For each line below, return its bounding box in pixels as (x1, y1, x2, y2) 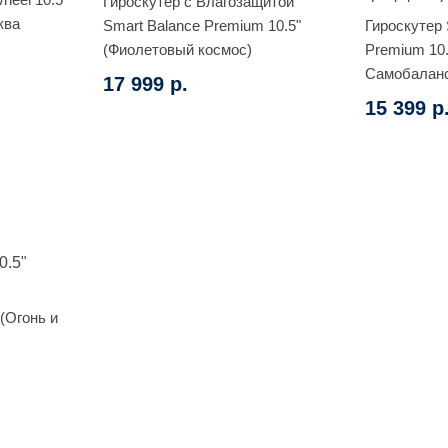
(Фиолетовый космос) (102, 40, 252, 58)
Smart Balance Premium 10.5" (102, 16, 301, 34)
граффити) (365, 88, 439, 106)
